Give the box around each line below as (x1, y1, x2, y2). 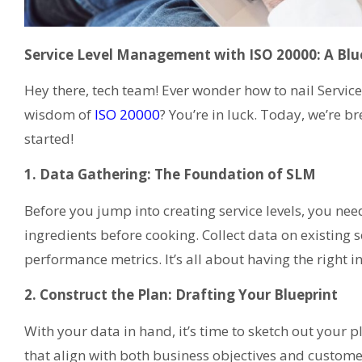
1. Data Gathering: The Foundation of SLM (24, 165, 316, 184)
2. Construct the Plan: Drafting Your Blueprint (24, 285, 338, 305)
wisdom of (24, 105, 91, 124)
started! (24, 129, 74, 149)
